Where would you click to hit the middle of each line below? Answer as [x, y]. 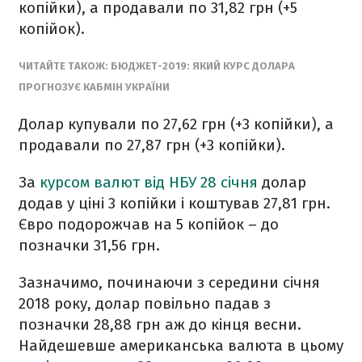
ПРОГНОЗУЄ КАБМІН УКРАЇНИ [94, 87]
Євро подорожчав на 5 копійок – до [149, 224]
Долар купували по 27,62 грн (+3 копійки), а [176, 124]
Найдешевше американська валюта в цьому [181, 345]
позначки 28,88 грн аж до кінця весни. [160, 324]
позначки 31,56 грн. [89, 245]
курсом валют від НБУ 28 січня [149, 182]
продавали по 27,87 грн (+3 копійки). [152, 145]
